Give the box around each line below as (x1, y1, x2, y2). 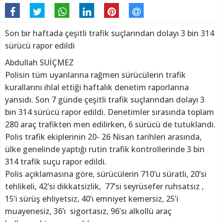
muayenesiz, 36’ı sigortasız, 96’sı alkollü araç (5, 206, 171, 217)
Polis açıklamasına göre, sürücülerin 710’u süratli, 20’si (5, 168, 207, 180)
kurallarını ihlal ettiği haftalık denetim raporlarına (5, 82, 189, 93)
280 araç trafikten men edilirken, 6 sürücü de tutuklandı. (5, 119, 216, 130)
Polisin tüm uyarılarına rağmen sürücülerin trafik (5, 69, 186, 81)
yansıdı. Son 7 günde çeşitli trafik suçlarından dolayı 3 (5, 94, 205, 106)
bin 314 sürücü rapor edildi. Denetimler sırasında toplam (5, 107, 214, 118)
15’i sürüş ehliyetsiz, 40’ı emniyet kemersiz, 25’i (5, 193, 178, 205)
